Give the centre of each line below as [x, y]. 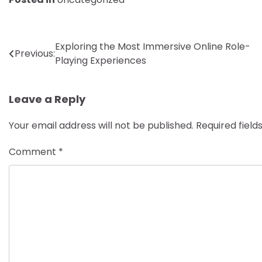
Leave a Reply [47, 99]
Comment [34, 152]
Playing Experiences [101, 61]
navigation [49, 70]
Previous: [35, 54]
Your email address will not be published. [101, 125]
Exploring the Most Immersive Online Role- [153, 46]
